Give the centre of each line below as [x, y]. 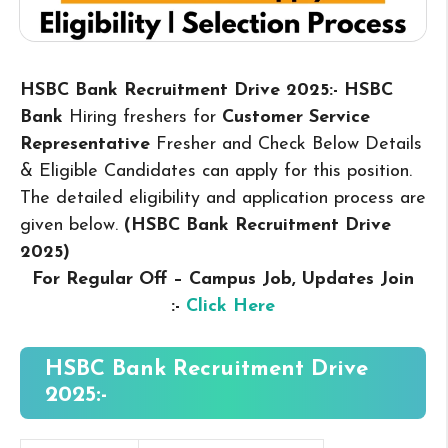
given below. [72, 226]
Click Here [230, 307]
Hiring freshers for [145, 118]
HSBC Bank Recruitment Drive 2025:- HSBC [206, 91]
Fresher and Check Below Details [289, 145]
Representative [88, 145]
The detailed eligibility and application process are [223, 199]
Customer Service [296, 118]
